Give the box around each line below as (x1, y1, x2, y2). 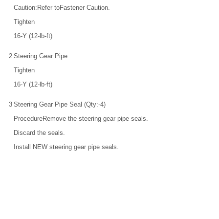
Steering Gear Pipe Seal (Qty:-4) (14, 101, 106, 109)
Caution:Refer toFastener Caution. (14, 4, 110, 12)
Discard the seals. (14, 129, 65, 137)
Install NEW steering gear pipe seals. (14, 143, 119, 151)
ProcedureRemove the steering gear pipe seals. (14, 115, 148, 123)
